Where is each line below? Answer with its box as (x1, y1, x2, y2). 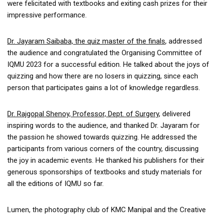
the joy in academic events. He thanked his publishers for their (7, 156, 204, 165)
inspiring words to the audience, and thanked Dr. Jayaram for (7, 121, 200, 130)
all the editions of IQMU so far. (7, 179, 104, 188)
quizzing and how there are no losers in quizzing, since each (7, 72, 198, 81)
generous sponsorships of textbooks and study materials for (7, 168, 202, 177)
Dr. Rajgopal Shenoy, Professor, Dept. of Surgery (7, 109, 159, 119)
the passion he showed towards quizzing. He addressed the (7, 133, 197, 142)
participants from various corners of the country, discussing (7, 144, 199, 154)
